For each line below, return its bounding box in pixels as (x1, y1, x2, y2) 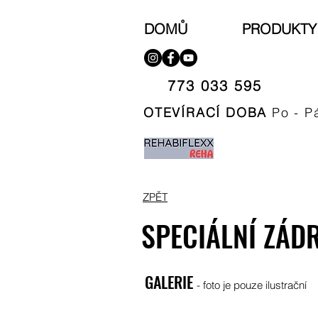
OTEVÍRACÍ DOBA (143, 104, 268, 121)
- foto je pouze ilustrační (197, 278, 307, 292)
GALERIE (145, 270, 197, 293)
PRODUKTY (242, 20, 317, 38)
